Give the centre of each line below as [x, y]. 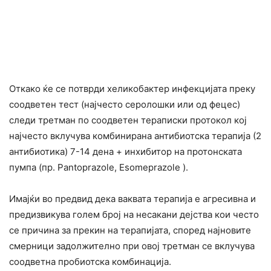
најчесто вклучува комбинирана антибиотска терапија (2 [135, 136]
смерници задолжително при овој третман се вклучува [132, 246]
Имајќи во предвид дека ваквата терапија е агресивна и [132, 199]
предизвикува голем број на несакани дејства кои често [134, 214]
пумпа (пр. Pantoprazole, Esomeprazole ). [99, 167]
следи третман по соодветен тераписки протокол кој [128, 120]
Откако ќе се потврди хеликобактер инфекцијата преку [132, 89]
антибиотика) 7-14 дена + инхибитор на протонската [126, 152]
